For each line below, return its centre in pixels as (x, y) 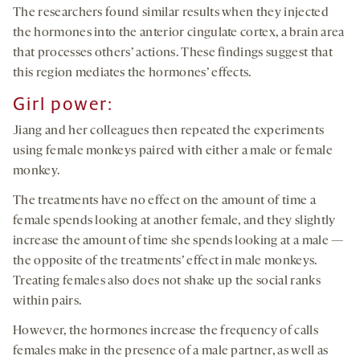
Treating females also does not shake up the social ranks (167, 282)
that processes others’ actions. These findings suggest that (173, 53)
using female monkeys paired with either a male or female (173, 151)
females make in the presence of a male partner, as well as (171, 352)
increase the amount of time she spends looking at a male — (178, 241)
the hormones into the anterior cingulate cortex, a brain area (179, 33)
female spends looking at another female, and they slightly (174, 221)
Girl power (60, 104)
